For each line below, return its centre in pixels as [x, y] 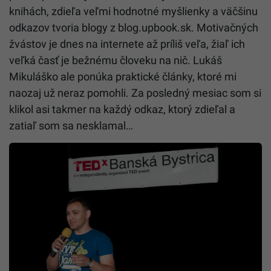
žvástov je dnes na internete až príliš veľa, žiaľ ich [127, 44]
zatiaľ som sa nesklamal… [71, 126]
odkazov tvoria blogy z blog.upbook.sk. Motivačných [134, 28]
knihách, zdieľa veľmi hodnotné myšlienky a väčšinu [133, 11]
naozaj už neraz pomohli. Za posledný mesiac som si [135, 93]
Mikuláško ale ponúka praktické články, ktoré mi [123, 77]
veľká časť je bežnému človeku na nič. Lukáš [116, 60]
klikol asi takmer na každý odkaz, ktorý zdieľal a [122, 109]
